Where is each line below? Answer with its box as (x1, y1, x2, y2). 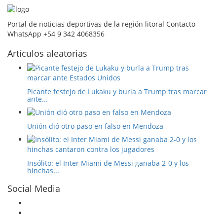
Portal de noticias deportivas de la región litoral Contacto (7, 19, 195, 29)
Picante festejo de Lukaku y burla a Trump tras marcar (27, 87, 207, 97)
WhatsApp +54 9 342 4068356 (7, 29, 105, 39)
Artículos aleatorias (7, 47, 87, 60)
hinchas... (27, 166, 59, 176)
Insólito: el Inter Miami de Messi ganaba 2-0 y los (27, 158, 189, 168)
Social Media (7, 183, 60, 195)
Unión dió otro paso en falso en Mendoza (27, 121, 163, 131)
